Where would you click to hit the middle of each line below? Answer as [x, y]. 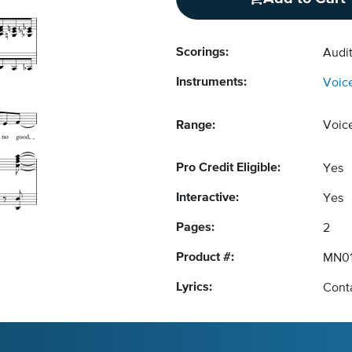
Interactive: [207, 198]
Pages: [195, 228]
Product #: [205, 258]
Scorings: [202, 53]
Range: [196, 126]
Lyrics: [194, 288]
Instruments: [211, 82]
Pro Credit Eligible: [228, 168]
